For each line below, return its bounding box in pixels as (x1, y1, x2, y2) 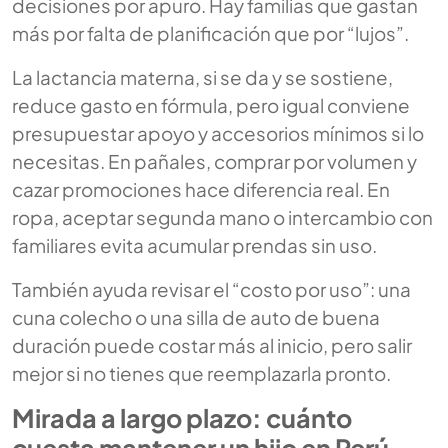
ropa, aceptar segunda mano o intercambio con (12, 205, 433, 230)
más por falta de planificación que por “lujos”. (12, 21, 409, 46)
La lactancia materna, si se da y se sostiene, (12, 65, 393, 90)
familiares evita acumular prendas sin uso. (12, 233, 377, 258)
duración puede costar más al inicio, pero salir (12, 333, 412, 358)
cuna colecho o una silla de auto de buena (12, 305, 380, 330)
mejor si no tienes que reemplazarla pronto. (12, 361, 391, 386)
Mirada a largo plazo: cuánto (12, 402, 352, 435)
